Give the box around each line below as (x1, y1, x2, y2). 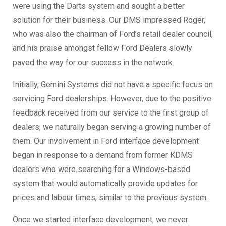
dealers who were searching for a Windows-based (13, 164, 190, 175)
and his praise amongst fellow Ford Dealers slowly (13, 43, 192, 53)
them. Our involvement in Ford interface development (13, 136, 199, 146)
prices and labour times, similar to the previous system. (13, 193, 208, 203)
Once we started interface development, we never (13, 215, 188, 225)
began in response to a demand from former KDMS (13, 150, 193, 160)
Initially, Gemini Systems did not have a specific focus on (13, 80, 213, 90)
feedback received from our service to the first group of (13, 108, 209, 118)
